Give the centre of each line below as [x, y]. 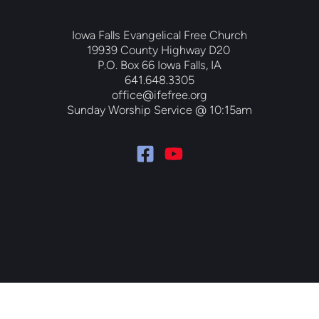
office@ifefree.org [159, 94]
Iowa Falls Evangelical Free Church [159, 35]
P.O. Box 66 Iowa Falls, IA [159, 64]
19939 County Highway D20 [159, 49]
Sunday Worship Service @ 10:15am [159, 109]
